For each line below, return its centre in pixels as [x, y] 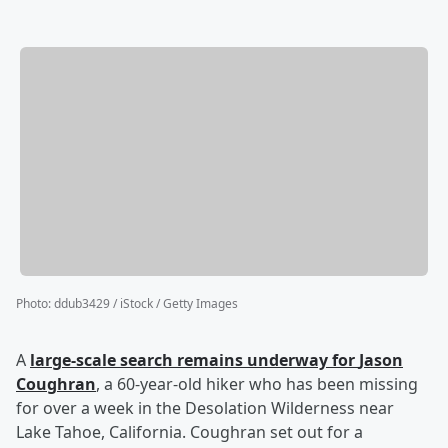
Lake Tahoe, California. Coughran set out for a [189, 432]
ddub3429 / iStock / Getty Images [146, 304]
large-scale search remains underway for [194, 360]
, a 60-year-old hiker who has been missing [257, 384]
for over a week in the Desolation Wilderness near [205, 408]
